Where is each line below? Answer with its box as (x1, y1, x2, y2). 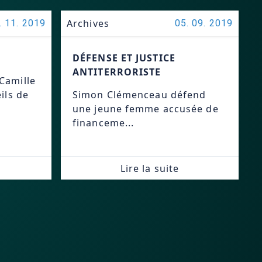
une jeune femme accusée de (73, 102, 219, 115)
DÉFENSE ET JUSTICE (73, 51, 175, 64)
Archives (67, 17, 109, 30)
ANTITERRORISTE (73, 65, 161, 78)
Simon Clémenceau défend (73, 88, 206, 101)
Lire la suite (120, 161, 180, 175)
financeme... (73, 116, 135, 129)
